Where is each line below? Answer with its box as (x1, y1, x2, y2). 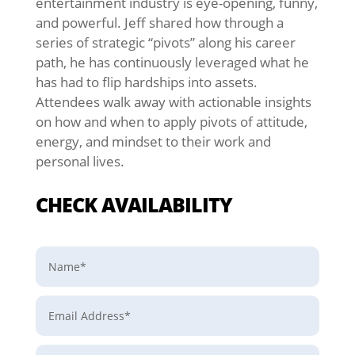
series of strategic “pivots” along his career (35, 32, 296, 52)
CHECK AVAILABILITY (35, 190, 232, 218)
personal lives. (35, 151, 124, 170)
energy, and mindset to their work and (35, 132, 271, 151)
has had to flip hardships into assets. (35, 72, 258, 91)
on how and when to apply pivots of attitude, (35, 112, 307, 131)
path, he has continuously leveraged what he (35, 52, 309, 71)
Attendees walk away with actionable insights (35, 92, 311, 111)
